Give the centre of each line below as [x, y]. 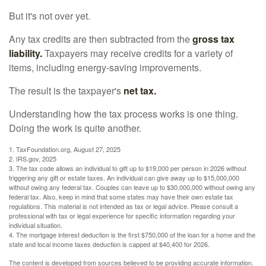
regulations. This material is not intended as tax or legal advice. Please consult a [123, 206]
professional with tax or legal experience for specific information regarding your [122, 215]
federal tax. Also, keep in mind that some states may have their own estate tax [121, 196]
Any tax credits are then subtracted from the [101, 39]
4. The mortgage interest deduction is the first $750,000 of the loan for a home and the [132, 234]
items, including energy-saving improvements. [105, 67]
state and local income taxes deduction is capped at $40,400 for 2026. [109, 244]
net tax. [140, 90]
